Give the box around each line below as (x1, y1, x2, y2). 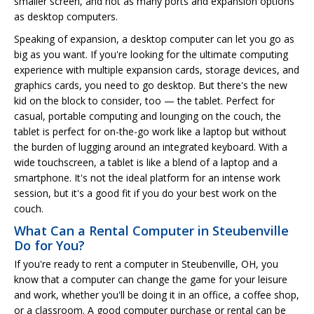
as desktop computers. (14, 9, 118, 23)
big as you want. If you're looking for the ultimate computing (14, 47, 288, 61)
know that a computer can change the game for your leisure (14, 272, 287, 286)
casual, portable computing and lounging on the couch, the (14, 109, 281, 123)
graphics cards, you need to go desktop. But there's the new (14, 78, 287, 92)
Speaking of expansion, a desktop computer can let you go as (14, 32, 294, 46)
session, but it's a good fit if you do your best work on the (14, 186, 277, 200)
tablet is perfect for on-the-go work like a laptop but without (14, 124, 287, 138)
